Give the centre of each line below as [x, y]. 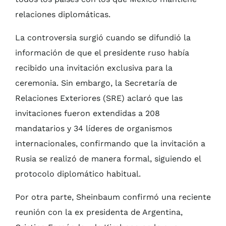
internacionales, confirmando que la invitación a [110, 144]
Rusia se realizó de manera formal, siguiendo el [108, 159]
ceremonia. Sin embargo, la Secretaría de [96, 83]
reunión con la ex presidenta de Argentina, [99, 212]
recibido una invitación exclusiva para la [94, 68]
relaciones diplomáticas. [63, 15]
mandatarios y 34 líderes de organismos [94, 129]
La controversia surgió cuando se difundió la [103, 38]
